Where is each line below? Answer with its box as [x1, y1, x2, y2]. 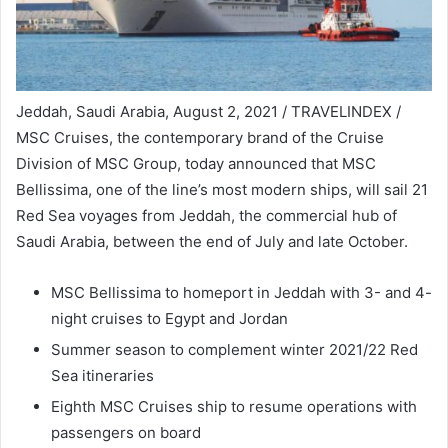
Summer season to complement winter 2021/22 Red [51, 340, 418, 360]
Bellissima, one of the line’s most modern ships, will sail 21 [16, 180, 428, 200]
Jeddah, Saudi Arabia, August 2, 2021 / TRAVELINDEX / [16, 102, 401, 122]
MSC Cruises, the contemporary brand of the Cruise [16, 128, 384, 148]
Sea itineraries [51, 366, 154, 386]
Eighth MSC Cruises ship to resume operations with [51, 397, 417, 417]
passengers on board [51, 423, 201, 443]
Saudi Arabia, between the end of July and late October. [16, 232, 408, 252]
